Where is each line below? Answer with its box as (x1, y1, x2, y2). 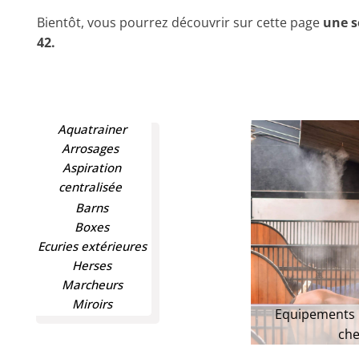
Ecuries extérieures (37, 238, 147, 254)
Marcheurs (61, 276, 123, 292)
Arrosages (62, 140, 123, 156)
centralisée (58, 179, 126, 195)
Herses (72, 257, 112, 273)
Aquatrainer (57, 121, 127, 137)
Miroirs (71, 296, 112, 312)
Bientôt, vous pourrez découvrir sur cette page (37, 14, 323, 31)
